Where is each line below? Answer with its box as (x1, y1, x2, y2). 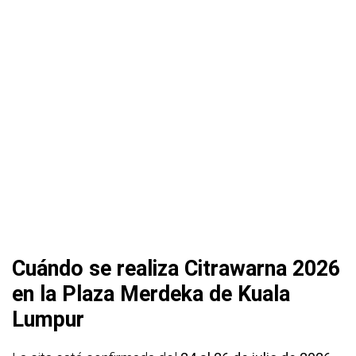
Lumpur (12, 307, 84, 333)
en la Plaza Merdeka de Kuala (12, 281, 290, 308)
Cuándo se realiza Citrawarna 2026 (12, 256, 340, 282)
